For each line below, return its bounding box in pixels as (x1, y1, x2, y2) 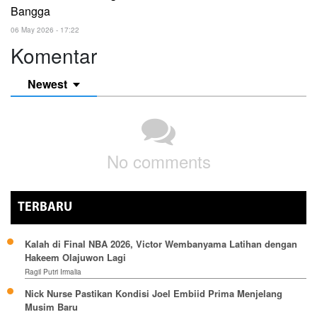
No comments (106, 148, 211, 173)
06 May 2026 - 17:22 (11, 24, 79, 35)
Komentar (11, 40, 97, 69)
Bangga (11, 2, 50, 19)
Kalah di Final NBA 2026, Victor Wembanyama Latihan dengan (25, 236, 297, 250)
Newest (28, 75, 67, 92)
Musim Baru (25, 299, 78, 313)
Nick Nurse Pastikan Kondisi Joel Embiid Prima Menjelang (25, 286, 282, 300)
